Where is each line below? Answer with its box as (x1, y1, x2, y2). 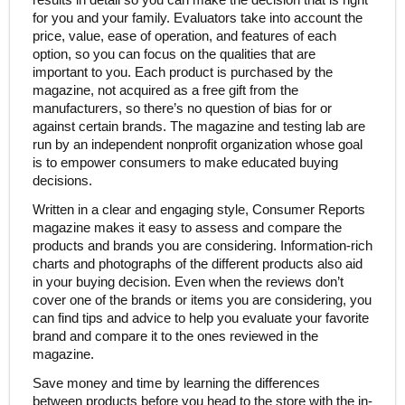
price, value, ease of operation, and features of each (32, 28, 336, 43)
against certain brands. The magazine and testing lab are (32, 118, 365, 134)
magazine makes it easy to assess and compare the (32, 220, 342, 235)
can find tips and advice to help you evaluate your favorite (32, 310, 369, 325)
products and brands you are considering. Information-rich (32, 238, 372, 253)
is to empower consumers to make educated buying (32, 155, 338, 170)
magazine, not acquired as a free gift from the (32, 82, 298, 98)
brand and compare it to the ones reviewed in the (32, 328, 318, 344)
